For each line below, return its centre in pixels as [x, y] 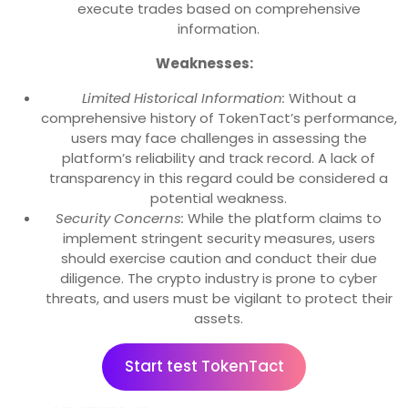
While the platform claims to [283, 219]
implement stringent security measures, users [219, 239]
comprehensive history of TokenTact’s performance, [219, 118]
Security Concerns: [120, 219]
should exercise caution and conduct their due [219, 259]
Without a [320, 98]
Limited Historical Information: [183, 98]
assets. [219, 319]
